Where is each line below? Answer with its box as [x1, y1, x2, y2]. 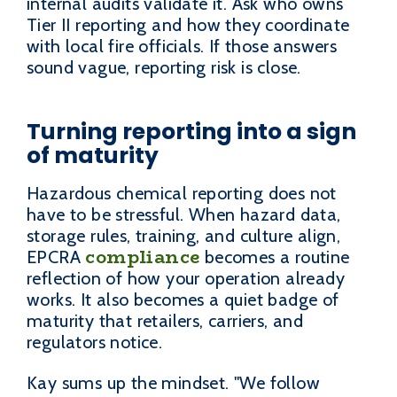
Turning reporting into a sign [27, 115, 356, 147]
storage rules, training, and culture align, [27, 225, 341, 247]
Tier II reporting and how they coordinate [27, 14, 350, 35]
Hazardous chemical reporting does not [27, 183, 337, 205]
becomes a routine [199, 246, 350, 269]
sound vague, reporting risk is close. [27, 57, 301, 78]
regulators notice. [27, 331, 163, 354]
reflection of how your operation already [27, 268, 345, 290]
